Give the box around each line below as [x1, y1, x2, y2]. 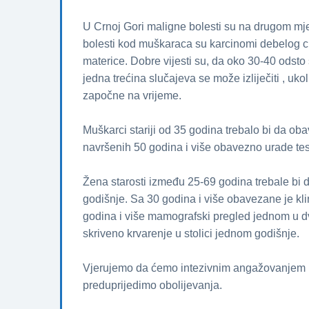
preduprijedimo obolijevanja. [83, 279, 222, 291]
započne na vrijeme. [83, 89, 181, 101]
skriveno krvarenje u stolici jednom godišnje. [83, 227, 299, 239]
